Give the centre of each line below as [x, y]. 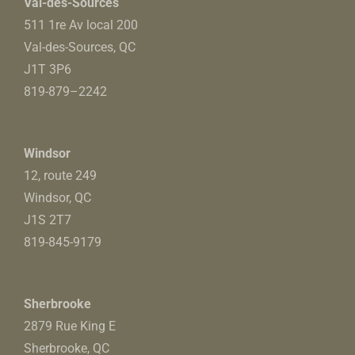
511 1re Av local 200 [81, 25]
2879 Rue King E [70, 326]
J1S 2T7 [48, 219]
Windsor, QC [57, 197]
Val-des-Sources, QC [80, 47]
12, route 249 [60, 175]
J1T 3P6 [48, 69]
